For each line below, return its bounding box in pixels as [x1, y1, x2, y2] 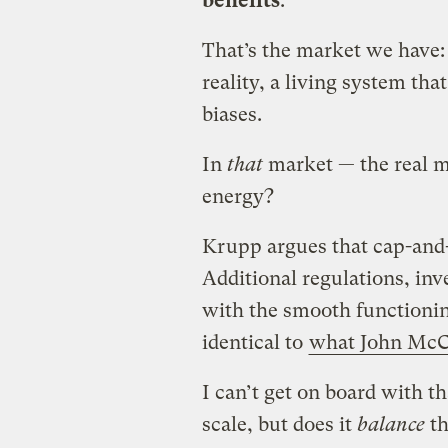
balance [356, 412, 425, 436]
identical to [201, 330, 308, 354]
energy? [201, 184, 274, 208]
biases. [201, 102, 262, 126]
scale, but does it [201, 412, 357, 436]
